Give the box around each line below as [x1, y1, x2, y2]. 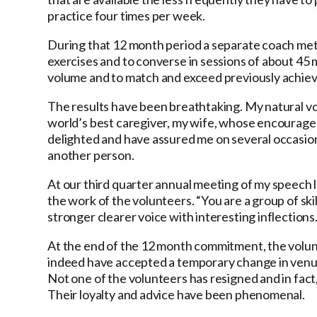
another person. [47, 147, 134, 163]
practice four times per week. [47, 8, 205, 24]
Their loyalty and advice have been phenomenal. [47, 287, 305, 303]
